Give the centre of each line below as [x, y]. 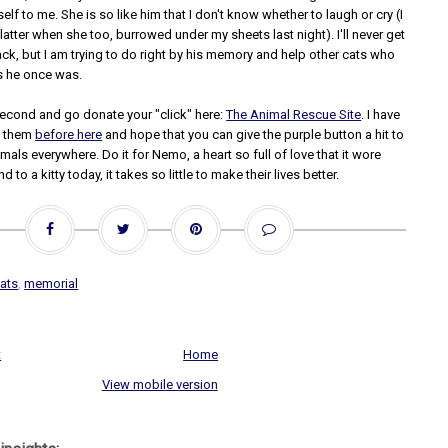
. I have [381, 114]
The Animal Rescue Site [294, 114]
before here [69, 134]
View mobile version [159, 384]
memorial [51, 283]
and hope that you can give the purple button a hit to [253, 134]
